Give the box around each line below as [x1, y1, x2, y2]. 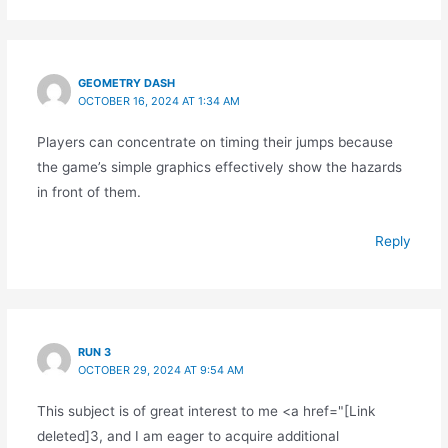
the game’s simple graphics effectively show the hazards [36, 159, 402, 176]
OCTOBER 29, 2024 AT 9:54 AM [78, 363, 245, 378]
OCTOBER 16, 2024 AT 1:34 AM [78, 94, 241, 109]
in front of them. [36, 184, 141, 201]
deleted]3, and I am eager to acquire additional [36, 428, 339, 445]
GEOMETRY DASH [78, 76, 176, 91]
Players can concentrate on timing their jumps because [36, 134, 393, 151]
